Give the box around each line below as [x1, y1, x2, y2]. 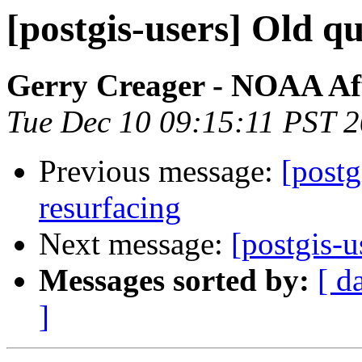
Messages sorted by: [39, 263, 309, 298]
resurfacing [39, 190, 181, 225]
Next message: [39, 226, 231, 262]
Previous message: [39, 154, 281, 189]
